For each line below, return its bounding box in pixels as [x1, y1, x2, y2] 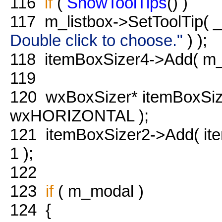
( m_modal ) [54, 181, 144, 200]
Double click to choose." [10, 31, 183, 50]
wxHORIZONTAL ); [10, 106, 149, 125]
